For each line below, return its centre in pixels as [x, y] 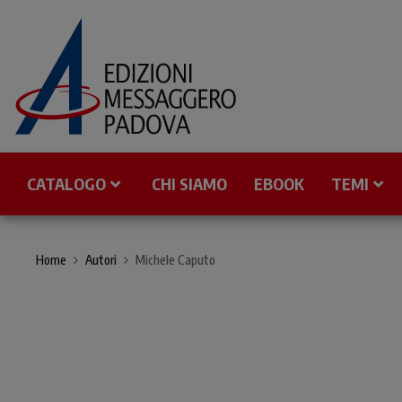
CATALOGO [66, 184]
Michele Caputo [175, 260]
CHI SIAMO [189, 184]
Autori [101, 260]
